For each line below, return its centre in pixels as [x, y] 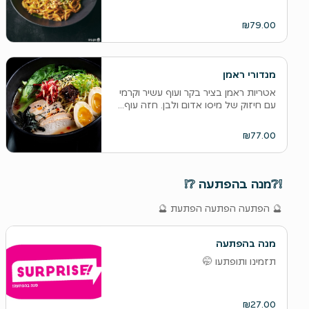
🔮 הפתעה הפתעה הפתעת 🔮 [220, 208]
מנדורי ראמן [249, 74]
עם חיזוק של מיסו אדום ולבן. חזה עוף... [197, 105]
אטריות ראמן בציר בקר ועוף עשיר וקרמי [197, 92]
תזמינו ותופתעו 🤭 [239, 261]
